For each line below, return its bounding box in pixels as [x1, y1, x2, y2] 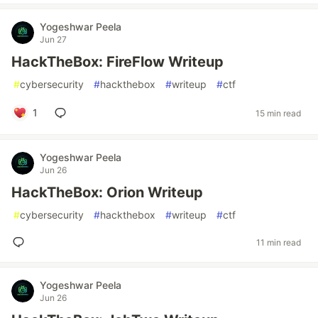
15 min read [256, 107, 301, 119]
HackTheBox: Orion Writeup [11, 184, 203, 201]
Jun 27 [40, 34, 67, 45]
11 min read [256, 236, 301, 248]
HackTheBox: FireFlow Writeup [11, 53, 224, 70]
